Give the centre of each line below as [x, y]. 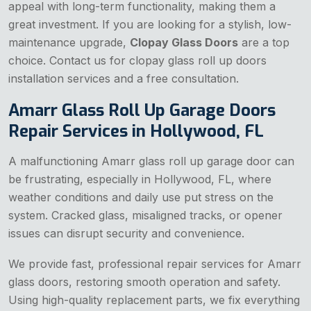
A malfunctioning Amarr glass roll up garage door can [151, 161]
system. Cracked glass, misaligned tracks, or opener [145, 216]
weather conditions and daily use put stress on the [141, 197]
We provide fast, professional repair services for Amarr [155, 264]
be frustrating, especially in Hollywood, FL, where [140, 179]
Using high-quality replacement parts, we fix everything [154, 300]
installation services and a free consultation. [124, 79]
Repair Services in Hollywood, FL [136, 132]
